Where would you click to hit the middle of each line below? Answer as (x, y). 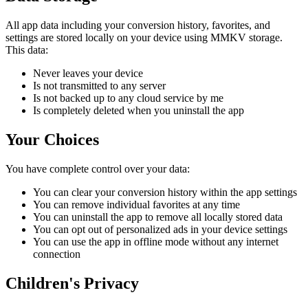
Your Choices (52, 140)
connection (57, 254)
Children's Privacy (72, 284)
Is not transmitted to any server (99, 86)
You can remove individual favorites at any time (136, 205)
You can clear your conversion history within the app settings (165, 192)
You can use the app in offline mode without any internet (156, 242)
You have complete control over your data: (98, 169)
